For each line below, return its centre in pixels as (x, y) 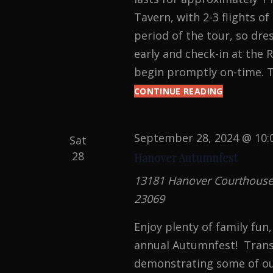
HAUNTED (245, 91)
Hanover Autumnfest (186, 158)
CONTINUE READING (178, 91)
